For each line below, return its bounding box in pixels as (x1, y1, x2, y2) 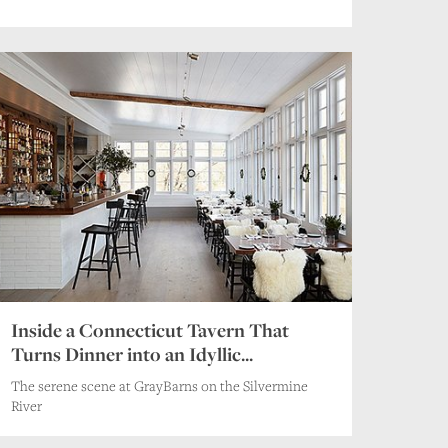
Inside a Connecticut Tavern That (10, 316, 289, 343)
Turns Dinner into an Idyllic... (10, 340, 253, 367)
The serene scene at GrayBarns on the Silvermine (10, 375, 308, 395)
